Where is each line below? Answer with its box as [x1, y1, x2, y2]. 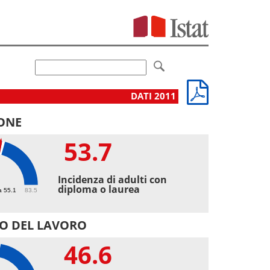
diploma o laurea [58, 182, 140, 196]
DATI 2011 [131, 89, 178, 102]
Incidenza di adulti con [58, 172, 168, 186]
